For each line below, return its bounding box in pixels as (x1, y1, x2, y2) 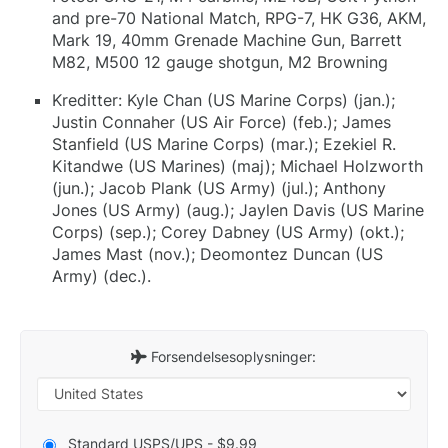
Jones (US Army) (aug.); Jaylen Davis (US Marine (52, 199, 424, 220)
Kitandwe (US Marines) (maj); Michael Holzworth (52, 155, 423, 176)
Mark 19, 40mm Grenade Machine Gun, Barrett (52, 29, 402, 50)
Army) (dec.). (52, 265, 151, 286)
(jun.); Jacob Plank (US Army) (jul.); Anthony (52, 177, 386, 198)
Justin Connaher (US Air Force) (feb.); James (52, 111, 391, 132)
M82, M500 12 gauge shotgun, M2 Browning (52, 51, 388, 72)
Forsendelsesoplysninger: (147, 347, 317, 365)
